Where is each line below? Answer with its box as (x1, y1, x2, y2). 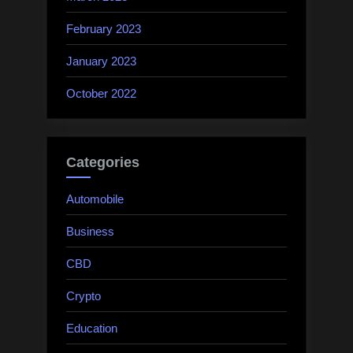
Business (66, 224, 114, 238)
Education (66, 321, 117, 335)
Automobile (66, 191, 124, 206)
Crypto (66, 288, 101, 303)
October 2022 (66, 86, 136, 100)
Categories (66, 154, 139, 171)
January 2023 (66, 54, 136, 68)
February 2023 (66, 21, 141, 35)
